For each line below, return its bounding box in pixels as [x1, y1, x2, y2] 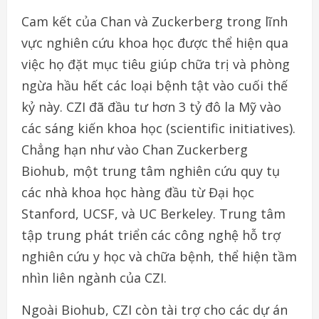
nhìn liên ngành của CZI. [21, 269, 167, 287]
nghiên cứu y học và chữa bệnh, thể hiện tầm [21, 248, 297, 266]
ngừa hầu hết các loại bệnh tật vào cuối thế [21, 77, 288, 95]
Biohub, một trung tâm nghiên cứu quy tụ [21, 162, 280, 180]
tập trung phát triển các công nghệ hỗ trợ [21, 226, 281, 244]
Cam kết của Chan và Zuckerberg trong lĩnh [21, 13, 288, 31]
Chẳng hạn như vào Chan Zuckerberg [21, 141, 248, 159]
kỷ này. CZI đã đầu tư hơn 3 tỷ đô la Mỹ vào [21, 98, 281, 116]
